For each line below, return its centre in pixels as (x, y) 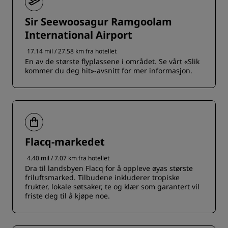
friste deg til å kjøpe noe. (67, 196)
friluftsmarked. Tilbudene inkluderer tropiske (102, 177)
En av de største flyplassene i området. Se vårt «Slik (112, 61)
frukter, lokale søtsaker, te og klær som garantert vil (112, 187)
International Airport (79, 35)
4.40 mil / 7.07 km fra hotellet (68, 158)
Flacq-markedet (65, 142)
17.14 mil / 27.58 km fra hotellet (72, 51)
